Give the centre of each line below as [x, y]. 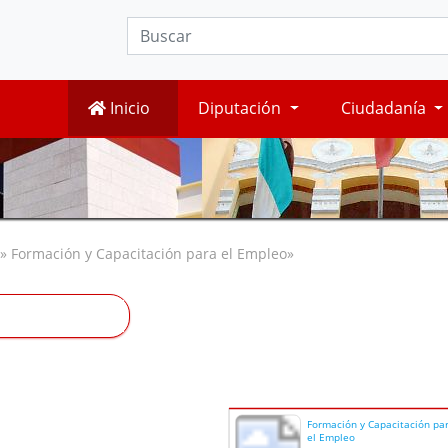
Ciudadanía [385, 108]
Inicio [128, 108]
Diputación [242, 108]
